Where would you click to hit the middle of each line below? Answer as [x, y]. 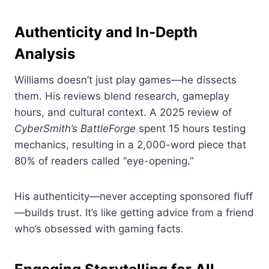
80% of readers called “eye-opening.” [104, 161]
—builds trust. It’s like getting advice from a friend [134, 213]
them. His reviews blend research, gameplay [122, 96]
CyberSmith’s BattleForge [75, 129]
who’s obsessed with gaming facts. [99, 229]
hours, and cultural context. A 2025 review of [123, 113]
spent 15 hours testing [191, 129]
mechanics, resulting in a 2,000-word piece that [130, 145]
